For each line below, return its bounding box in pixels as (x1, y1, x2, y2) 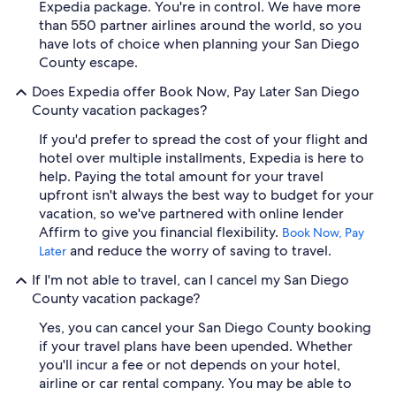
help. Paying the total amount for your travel (39, 166, 324, 186)
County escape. (39, 52, 138, 72)
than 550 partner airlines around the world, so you (39, 15, 362, 34)
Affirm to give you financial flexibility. (39, 222, 282, 241)
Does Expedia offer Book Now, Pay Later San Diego (32, 81, 360, 101)
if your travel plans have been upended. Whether (39, 336, 353, 355)
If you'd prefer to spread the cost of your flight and (39, 129, 368, 148)
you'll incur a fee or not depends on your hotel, (39, 354, 340, 374)
